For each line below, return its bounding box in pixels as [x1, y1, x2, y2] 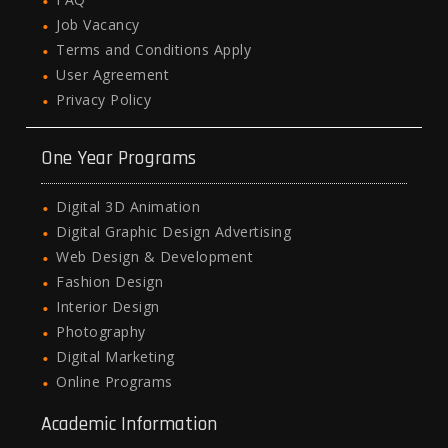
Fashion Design [56, 272, 164, 292]
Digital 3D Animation [56, 197, 201, 217]
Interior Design [56, 297, 160, 317]
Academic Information [41, 411, 218, 438]
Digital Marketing [56, 347, 175, 367]
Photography [56, 322, 146, 342]
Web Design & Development [56, 247, 254, 267]
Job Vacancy [56, 15, 140, 35]
